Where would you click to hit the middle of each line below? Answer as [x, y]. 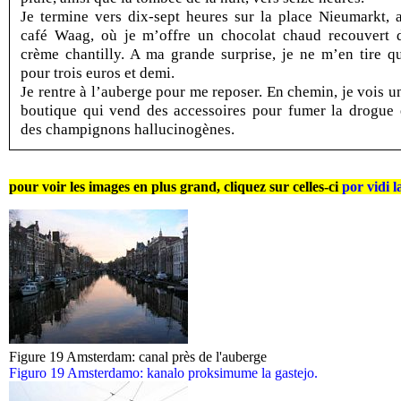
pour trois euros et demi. [98, 73]
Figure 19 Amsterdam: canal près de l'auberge [138, 357]
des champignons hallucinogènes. [128, 129]
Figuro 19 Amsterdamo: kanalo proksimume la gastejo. [163, 373]
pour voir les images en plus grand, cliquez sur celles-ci [175, 187]
